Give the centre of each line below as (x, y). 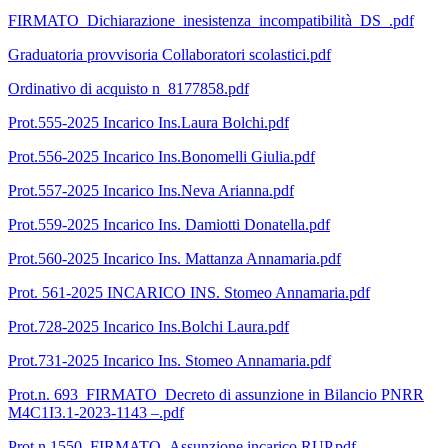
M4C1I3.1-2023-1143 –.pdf (96, 413)
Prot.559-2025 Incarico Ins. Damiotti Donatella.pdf (169, 225)
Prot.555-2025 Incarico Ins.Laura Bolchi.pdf (148, 123)
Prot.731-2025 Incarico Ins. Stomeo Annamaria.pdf (169, 361)
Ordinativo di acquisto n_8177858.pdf (128, 89)
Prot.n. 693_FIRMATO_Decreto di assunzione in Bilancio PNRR (216, 395)
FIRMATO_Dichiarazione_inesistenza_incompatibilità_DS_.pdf (211, 21)
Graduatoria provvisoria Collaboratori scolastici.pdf (169, 55)
